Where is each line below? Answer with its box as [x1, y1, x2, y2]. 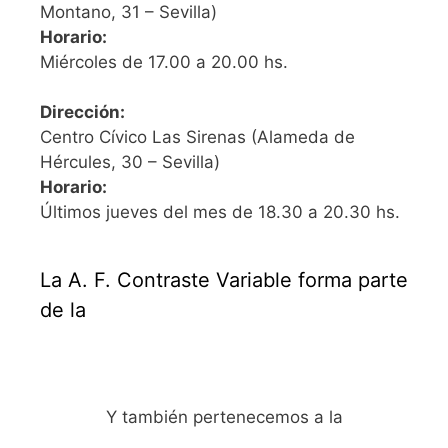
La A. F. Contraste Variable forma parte [40, 268, 408, 292]
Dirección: [40, 102, 125, 122]
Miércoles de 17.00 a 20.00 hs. [40, 51, 288, 72]
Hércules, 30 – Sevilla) [40, 152, 220, 172]
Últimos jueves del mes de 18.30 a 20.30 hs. [40, 202, 400, 222]
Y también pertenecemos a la [105, 407, 343, 427]
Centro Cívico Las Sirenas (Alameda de [40, 127, 355, 147]
